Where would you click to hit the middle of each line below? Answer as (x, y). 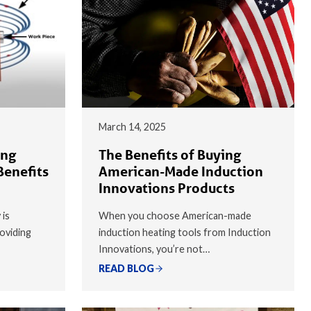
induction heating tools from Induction (185, 232)
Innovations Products (168, 188)
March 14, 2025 (132, 126)
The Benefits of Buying (170, 154)
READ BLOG (126, 268)
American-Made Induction (181, 171)
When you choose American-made (175, 215)
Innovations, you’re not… (154, 249)
